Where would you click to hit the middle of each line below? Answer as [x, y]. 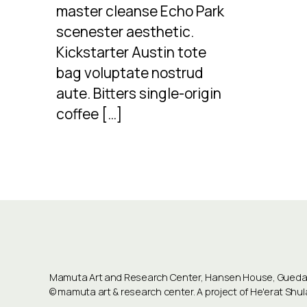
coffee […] [89, 114]
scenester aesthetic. [125, 32]
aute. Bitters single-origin [139, 94]
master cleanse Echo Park [140, 11]
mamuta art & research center [125, 291]
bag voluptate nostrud [130, 73]
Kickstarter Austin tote [131, 52]
